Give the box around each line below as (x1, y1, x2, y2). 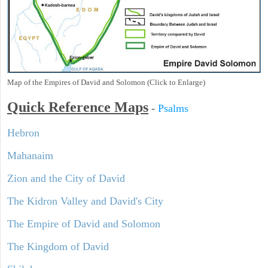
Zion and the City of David (7, 172, 125, 184)
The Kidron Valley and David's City (7, 194, 163, 207)
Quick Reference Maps (7, 99, 148, 115)
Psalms (158, 102, 188, 114)
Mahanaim (7, 149, 53, 162)
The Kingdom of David (7, 240, 109, 252)
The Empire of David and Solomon (7, 217, 160, 230)
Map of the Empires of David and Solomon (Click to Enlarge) (7, 77, 205, 87)
